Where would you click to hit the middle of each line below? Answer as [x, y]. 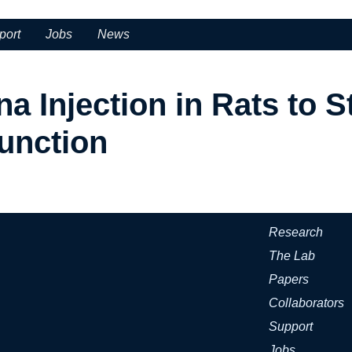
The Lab [292, 256]
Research [296, 232]
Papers [289, 279]
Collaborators [306, 303]
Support [291, 326]
